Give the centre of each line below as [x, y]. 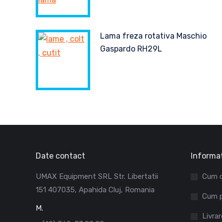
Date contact [60, 156]
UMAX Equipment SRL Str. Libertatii [97, 176]
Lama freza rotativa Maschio [153, 36]
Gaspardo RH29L [131, 49]
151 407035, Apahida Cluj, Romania [95, 190]
